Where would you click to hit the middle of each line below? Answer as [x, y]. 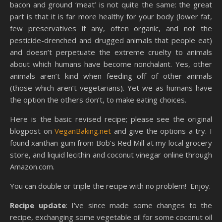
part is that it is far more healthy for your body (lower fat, [111, 16]
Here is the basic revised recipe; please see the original [111, 119]
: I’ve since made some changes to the [139, 205]
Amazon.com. [32, 166]
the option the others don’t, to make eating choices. [98, 99]
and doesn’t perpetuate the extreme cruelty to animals [111, 52]
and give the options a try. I [162, 131]
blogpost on [32, 131]
